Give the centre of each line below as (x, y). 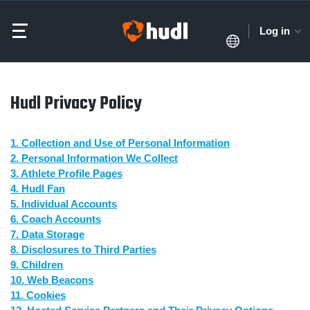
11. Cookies (38, 295)
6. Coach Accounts (56, 219)
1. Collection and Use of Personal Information (120, 143)
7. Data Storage (47, 234)
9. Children (37, 265)
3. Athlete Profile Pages (66, 173)
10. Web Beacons (52, 280)
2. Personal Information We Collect (94, 158)
